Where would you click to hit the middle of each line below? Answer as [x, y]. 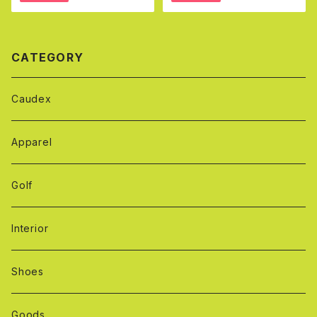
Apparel [32, 142]
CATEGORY [48, 57]
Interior [30, 228]
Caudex [31, 99]
